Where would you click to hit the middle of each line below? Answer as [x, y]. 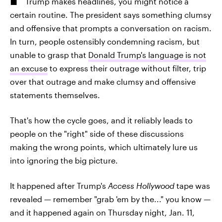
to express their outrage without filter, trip [127, 68]
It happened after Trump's [59, 186]
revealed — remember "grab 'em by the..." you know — [110, 199]
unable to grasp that [49, 55]
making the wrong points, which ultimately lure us [104, 147]
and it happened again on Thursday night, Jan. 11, [102, 212]
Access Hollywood [141, 186]
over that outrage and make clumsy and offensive [103, 82]
